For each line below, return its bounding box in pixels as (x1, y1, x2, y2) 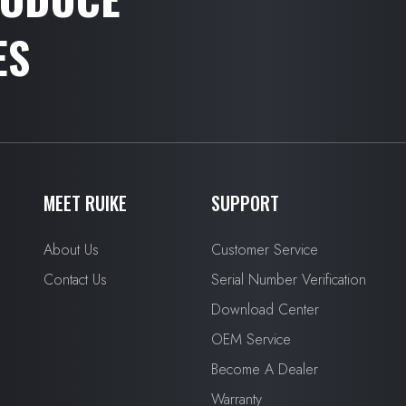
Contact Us (43, 269, 107, 291)
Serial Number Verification (210, 269, 366, 291)
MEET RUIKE (43, 189, 127, 217)
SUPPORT (210, 189, 279, 217)
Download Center (210, 299, 319, 321)
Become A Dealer (210, 359, 318, 381)
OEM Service (210, 329, 291, 351)
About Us (43, 239, 99, 261)
